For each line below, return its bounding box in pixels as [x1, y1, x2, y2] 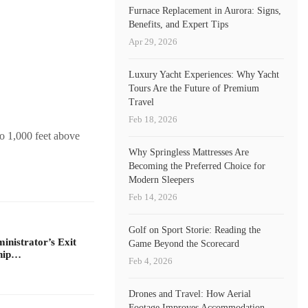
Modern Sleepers [129, 174, 195, 185]
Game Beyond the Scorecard [129, 238, 240, 249]
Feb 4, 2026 [129, 255, 173, 266]
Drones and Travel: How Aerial [129, 288, 252, 299]
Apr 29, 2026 [129, 36, 178, 47]
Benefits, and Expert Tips [129, 19, 229, 30]
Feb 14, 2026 [129, 191, 178, 202]
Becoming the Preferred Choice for [129, 160, 266, 171]
